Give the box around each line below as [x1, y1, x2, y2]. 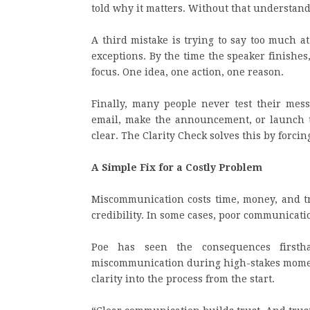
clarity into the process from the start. [91, 273, 275, 284]
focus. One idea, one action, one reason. [91, 66, 284, 77]
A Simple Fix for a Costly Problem [91, 162, 262, 173]
